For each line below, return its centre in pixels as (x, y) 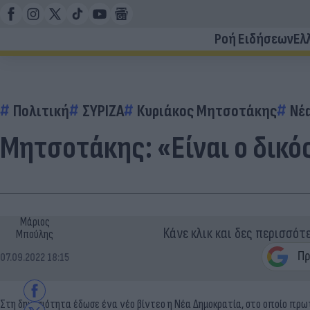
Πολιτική (41, 111)
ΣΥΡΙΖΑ (103, 111)
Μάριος (35, 222)
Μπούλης (35, 235)
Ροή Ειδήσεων (254, 39)
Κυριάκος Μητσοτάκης (207, 111)
